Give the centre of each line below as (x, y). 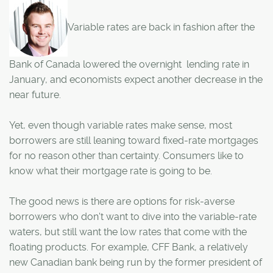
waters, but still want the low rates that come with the (128, 232)
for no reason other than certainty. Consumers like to (126, 155)
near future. (35, 94)
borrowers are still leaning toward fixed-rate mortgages (134, 140)
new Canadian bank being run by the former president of (136, 262)
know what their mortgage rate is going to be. (111, 171)
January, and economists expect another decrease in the (136, 79)
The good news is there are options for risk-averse (122, 201)
